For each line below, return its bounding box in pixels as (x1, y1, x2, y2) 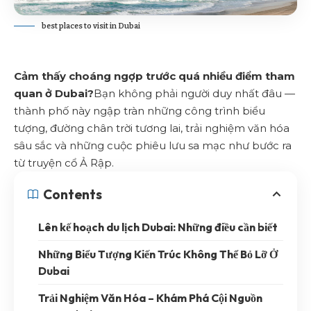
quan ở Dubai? (14, 87, 94, 101)
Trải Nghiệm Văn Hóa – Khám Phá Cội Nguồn (38, 291, 262, 305)
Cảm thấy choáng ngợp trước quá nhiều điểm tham (14, 69, 295, 83)
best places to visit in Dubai (42, 22, 140, 31)
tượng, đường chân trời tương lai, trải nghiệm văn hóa (14, 121, 289, 135)
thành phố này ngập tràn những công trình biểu (14, 104, 265, 118)
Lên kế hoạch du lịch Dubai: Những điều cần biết (38, 220, 278, 235)
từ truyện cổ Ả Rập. (14, 156, 114, 170)
